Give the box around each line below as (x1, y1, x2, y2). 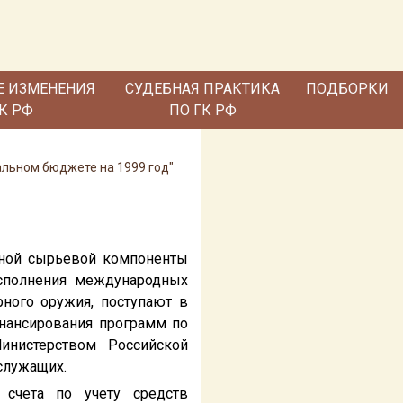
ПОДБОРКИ (306, 80, 389, 97)
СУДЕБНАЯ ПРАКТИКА (125, 80, 281, 97)
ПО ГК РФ (168, 102, 237, 119)
